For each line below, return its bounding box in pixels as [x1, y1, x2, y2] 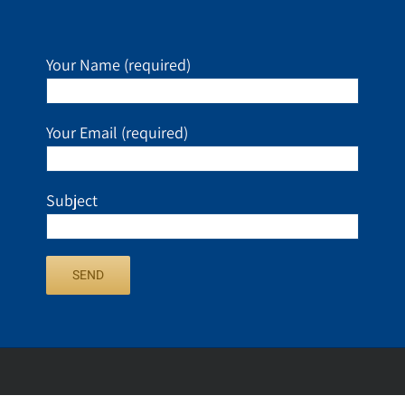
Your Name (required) [45, 54, 191, 75]
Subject [45, 190, 98, 211]
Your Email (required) [45, 122, 188, 143]
